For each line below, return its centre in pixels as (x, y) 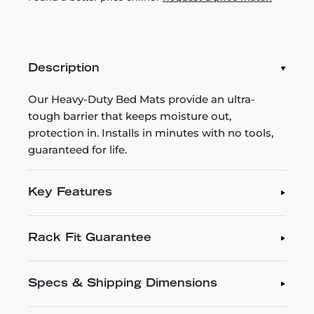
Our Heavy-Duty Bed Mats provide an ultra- (142, 99)
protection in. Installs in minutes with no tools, (151, 132)
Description (64, 68)
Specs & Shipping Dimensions (123, 284)
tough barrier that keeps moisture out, (130, 116)
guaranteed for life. (77, 149)
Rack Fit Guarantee (90, 238)
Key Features (70, 192)
